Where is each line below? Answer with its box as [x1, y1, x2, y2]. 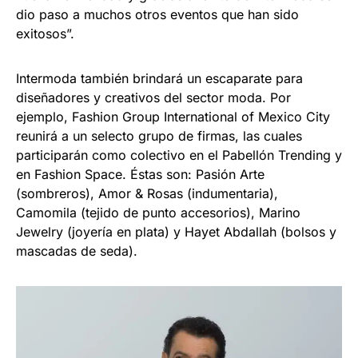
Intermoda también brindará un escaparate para [16, 70, 303, 87]
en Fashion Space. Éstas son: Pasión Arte [16, 166, 265, 183]
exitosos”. [16, 26, 74, 42]
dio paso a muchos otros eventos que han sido [16, 6, 299, 23]
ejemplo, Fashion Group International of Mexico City [16, 109, 330, 125]
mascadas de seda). [16, 243, 137, 260]
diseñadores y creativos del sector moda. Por [16, 89, 291, 106]
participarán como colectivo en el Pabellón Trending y [16, 147, 342, 164]
